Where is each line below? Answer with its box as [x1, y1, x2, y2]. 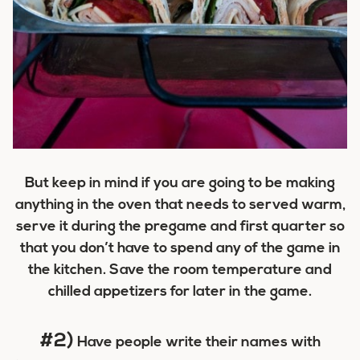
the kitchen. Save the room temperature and [28, 263, 332, 279]
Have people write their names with [73, 335, 321, 351]
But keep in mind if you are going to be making [25, 176, 335, 192]
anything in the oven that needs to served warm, [14, 198, 346, 214]
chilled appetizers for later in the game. [48, 284, 312, 301]
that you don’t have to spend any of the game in [19, 241, 341, 257]
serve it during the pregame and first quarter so [15, 219, 345, 235]
